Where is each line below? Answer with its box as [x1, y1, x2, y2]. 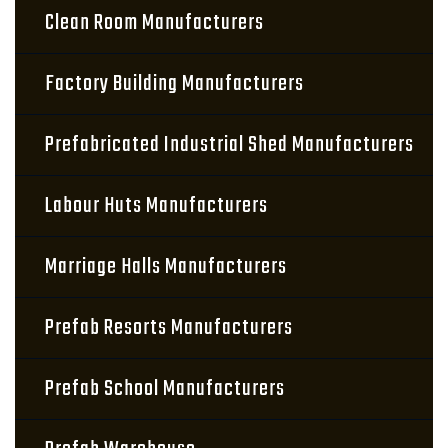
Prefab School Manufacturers [45, 372, 285, 406]
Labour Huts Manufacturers [45, 189, 268, 223]
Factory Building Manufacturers [45, 67, 304, 101]
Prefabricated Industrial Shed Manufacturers [45, 128, 414, 162]
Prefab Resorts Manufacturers [45, 311, 293, 345]
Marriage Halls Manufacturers [45, 250, 287, 284]
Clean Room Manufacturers [45, 6, 264, 40]
